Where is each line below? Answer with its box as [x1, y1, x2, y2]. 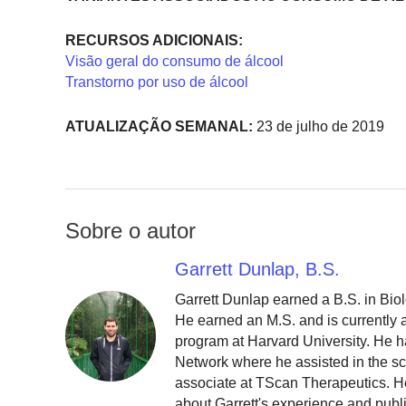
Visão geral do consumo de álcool [65, 53, 284, 70]
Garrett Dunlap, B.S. [175, 259, 341, 280]
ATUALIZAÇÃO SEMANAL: [65, 118, 253, 134]
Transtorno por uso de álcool [65, 74, 248, 91]
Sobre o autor [65, 218, 196, 244]
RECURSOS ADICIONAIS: [65, 33, 243, 49]
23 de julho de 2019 [253, 118, 384, 134]
